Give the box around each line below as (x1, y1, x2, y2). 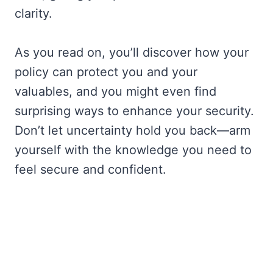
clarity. (15, 5, 52, 21)
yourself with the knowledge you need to (15, 142, 252, 157)
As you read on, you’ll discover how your (15, 44, 249, 60)
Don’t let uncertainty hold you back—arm (15, 122, 250, 138)
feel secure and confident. (15, 161, 166, 177)
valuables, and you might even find (15, 83, 216, 99)
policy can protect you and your (15, 64, 197, 79)
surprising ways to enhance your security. (15, 103, 254, 118)
